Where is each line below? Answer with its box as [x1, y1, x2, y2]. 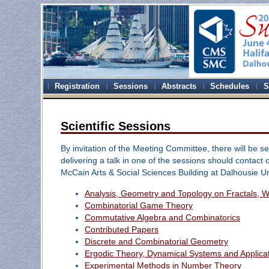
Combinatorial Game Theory [84, 200, 193, 210]
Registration [55, 82, 100, 91]
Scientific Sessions [60, 119, 171, 133]
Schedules [210, 82, 250, 91]
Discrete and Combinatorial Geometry [84, 236, 228, 246]
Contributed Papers [84, 224, 159, 234]
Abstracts [162, 82, 197, 91]
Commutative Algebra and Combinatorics [84, 212, 240, 222]
